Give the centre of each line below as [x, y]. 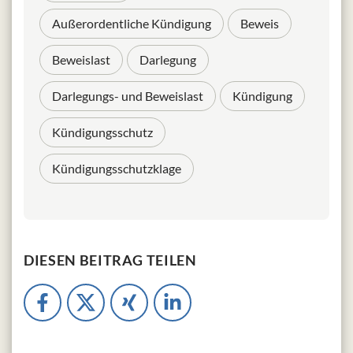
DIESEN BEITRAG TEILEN [110, 260]
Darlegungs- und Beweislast [128, 96]
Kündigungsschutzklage [117, 169]
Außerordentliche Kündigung [132, 24]
